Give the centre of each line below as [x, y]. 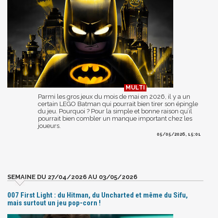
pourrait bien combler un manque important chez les [115, 118]
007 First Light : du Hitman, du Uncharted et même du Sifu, [98, 195]
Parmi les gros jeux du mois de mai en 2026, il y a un [114, 96]
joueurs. [49, 126]
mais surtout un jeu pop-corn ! [54, 203]
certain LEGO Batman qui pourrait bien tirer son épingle [118, 104]
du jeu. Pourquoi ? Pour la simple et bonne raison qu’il [115, 111]
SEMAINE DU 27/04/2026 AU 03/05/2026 [72, 177]
